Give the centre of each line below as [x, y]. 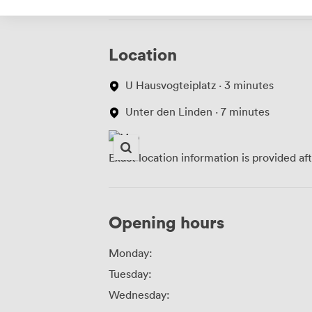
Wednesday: [139, 295]
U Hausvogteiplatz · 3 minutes [200, 85]
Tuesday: [130, 274]
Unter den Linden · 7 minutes [197, 112]
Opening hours [166, 222]
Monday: [131, 253]
